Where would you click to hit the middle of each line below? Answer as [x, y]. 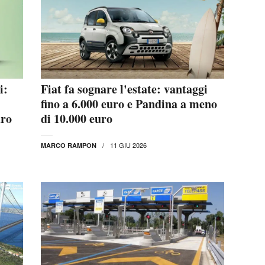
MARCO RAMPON [69, 145]
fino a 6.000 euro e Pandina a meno [129, 104]
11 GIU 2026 [128, 145]
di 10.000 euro [77, 118]
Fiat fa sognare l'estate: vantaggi [124, 89]
